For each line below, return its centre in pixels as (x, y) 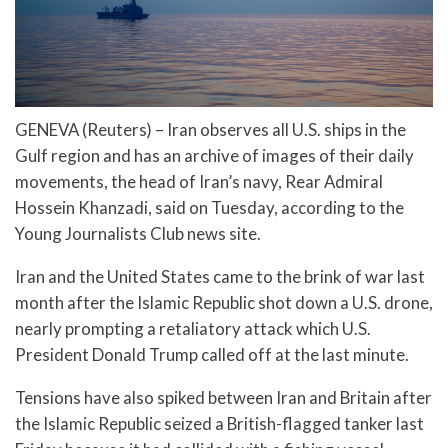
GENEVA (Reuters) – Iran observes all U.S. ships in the (210, 130)
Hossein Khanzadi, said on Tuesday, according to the (209, 208)
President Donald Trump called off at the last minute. (212, 355)
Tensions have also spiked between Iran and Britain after (223, 397)
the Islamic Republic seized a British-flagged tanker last (219, 423)
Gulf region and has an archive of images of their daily (214, 156)
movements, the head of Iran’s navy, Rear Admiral (199, 182)
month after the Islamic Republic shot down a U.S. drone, (224, 303)
